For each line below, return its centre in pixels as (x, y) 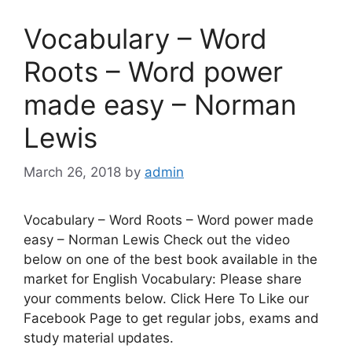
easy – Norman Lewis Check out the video (157, 240)
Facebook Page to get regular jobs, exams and (171, 318)
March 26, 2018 (72, 172)
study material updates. (99, 338)
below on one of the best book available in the (170, 259)
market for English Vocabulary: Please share (163, 279)
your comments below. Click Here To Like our (166, 299)
